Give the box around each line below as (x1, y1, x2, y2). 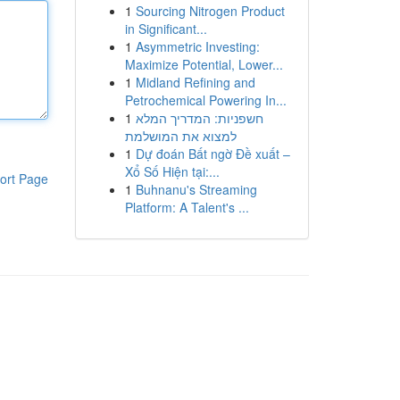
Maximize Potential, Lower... (124, 55, 283, 73)
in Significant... (124, 20, 207, 37)
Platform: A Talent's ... (124, 198, 249, 216)
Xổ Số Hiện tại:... (124, 162, 220, 180)
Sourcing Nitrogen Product (135, 2, 285, 20)
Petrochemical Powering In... (124, 91, 287, 109)
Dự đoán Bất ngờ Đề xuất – (135, 145, 290, 162)
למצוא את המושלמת (124, 127, 237, 145)
